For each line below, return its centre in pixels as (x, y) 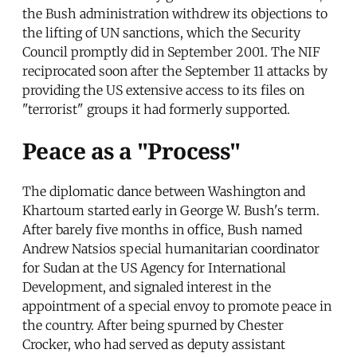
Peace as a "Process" (131, 150)
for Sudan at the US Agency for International (154, 267)
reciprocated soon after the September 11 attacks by (175, 71)
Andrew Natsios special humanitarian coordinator (171, 248)
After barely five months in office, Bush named (162, 229)
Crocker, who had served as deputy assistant (154, 344)
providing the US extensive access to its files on (163, 90)
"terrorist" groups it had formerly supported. (156, 110)
